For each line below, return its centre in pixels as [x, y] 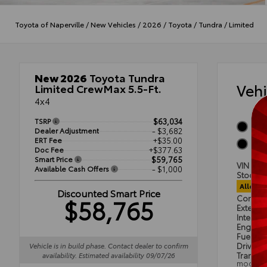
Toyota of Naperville [49, 24]
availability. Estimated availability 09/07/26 [108, 255]
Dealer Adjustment [67, 131]
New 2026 [61, 78]
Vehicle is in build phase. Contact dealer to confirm [108, 245]
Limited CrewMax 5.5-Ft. [98, 89]
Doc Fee [49, 150]
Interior [251, 217]
